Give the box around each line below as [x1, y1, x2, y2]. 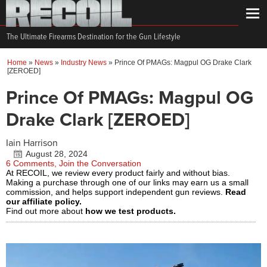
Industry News [61, 58, 107, 67]
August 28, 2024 [26, 149, 88, 159]
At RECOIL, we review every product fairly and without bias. [6, 168, 230, 178]
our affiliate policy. [6, 197, 82, 206]
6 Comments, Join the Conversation [6, 159, 141, 168]
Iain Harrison [6, 137, 58, 149]
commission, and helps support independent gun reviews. [6, 187, 225, 197]
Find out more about [6, 206, 85, 216]
